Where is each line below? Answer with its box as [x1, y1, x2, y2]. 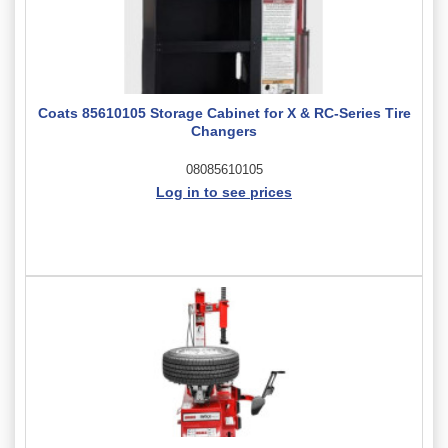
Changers [191, 122, 257, 139]
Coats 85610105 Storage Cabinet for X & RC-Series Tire [37, 104, 411, 121]
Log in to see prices [156, 183, 292, 200]
